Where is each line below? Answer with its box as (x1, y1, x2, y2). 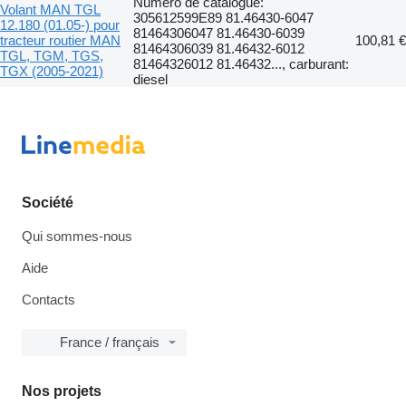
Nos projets (22, 383, 101, 399)
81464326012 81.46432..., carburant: (133, 55, 349, 72)
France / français (60, 334, 159, 350)
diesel (133, 71, 168, 87)
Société (22, 195, 73, 210)
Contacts (22, 292, 75, 307)
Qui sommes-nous (22, 228, 132, 244)
